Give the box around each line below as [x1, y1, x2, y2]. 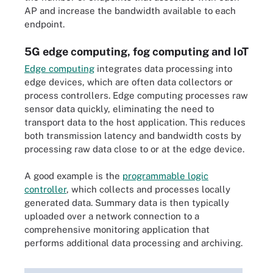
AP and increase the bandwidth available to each [24, 5, 236, 16]
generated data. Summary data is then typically [24, 197, 229, 208]
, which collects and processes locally [66, 184, 230, 194]
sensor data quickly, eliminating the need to [24, 103, 214, 114]
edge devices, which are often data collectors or [24, 76, 233, 87]
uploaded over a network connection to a [24, 211, 199, 221]
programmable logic [122, 171, 208, 181]
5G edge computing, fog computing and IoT [24, 44, 249, 58]
